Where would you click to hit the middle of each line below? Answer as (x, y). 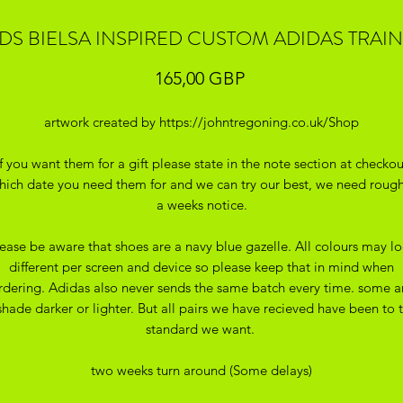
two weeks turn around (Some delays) (201, 370)
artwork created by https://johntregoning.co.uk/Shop (201, 121)
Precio (269, 77)
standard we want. (201, 328)
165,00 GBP (199, 78)
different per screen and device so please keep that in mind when (201, 266)
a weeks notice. (201, 204)
